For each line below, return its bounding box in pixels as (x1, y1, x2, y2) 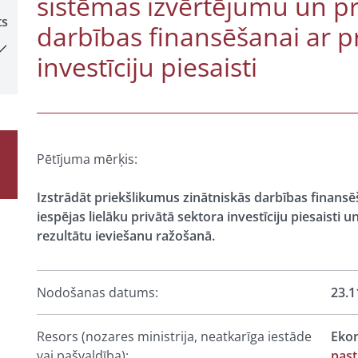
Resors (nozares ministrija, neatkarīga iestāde (37, 328, 312, 345)
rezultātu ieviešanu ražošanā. (37, 227, 215, 245)
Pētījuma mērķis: (37, 150, 137, 168)
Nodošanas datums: (37, 284, 158, 301)
